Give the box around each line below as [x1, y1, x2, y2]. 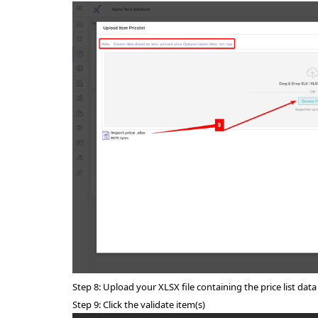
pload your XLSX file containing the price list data [110, 280, 317, 294]
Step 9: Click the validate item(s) [72, 298, 205, 312]
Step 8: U [72, 280, 110, 294]
